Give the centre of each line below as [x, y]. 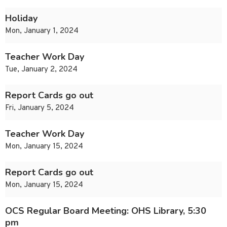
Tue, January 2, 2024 [41, 70]
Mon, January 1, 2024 [42, 31]
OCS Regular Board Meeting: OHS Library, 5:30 [106, 211]
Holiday [21, 18]
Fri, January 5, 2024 [40, 108]
